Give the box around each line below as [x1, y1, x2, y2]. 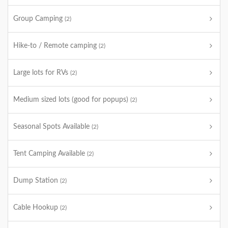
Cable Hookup [13, 204, 60, 211]
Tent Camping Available [13, 150, 87, 157]
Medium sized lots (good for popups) [13, 96, 130, 103]
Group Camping [13, 15, 65, 22]
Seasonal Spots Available [13, 123, 92, 130]
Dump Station [13, 177, 60, 184]
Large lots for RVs [13, 69, 70, 76]
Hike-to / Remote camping [13, 42, 99, 49]
